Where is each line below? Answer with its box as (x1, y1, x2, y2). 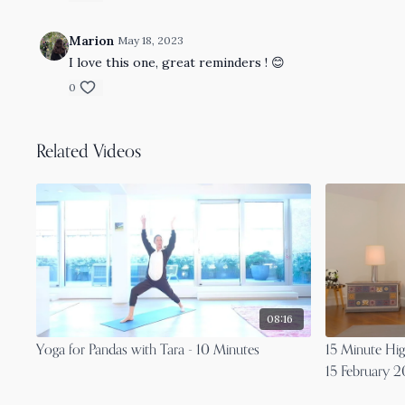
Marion (69, 33, 115, 49)
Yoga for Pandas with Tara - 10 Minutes (36, 344, 260, 359)
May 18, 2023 (118, 33, 184, 47)
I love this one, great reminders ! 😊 (69, 54, 286, 71)
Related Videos (36, 143, 142, 162)
